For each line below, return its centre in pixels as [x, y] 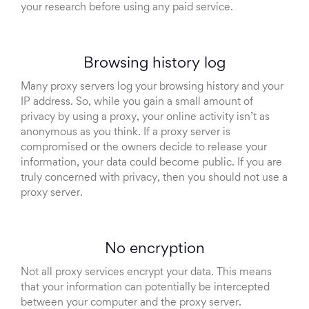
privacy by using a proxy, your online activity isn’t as [145, 118]
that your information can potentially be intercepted [145, 288]
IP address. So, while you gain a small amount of [137, 102]
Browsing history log [154, 64]
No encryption [154, 250]
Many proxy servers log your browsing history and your [152, 87]
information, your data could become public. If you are [151, 163]
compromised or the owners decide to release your [144, 148]
